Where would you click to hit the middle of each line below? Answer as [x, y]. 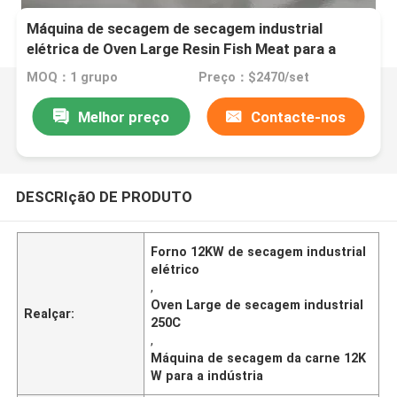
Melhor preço [123, 117]
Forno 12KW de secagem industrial [259, 251]
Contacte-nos [299, 117]
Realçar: [50, 313]
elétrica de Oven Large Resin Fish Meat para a [182, 49]
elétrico [175, 269]
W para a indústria [207, 375]
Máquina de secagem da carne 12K [259, 358]
